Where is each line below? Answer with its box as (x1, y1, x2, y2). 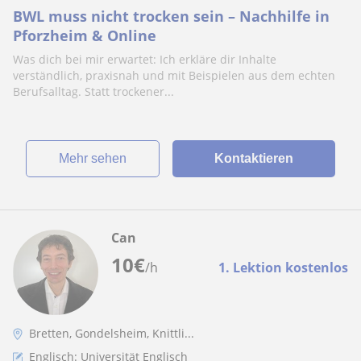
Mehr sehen (68, 151, 127, 165)
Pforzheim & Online (13, 26, 156, 45)
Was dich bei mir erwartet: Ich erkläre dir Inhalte (13, 52, 276, 67)
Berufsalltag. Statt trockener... (13, 84, 174, 99)
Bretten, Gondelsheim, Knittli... (29, 326, 194, 341)
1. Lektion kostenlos (218, 259, 348, 276)
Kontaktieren (214, 151, 293, 165)
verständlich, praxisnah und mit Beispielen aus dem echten (13, 68, 335, 83)
